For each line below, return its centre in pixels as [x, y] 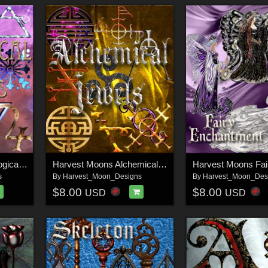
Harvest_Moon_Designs [102, 177]
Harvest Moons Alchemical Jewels [162, 165]
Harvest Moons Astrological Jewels [23, 165]
